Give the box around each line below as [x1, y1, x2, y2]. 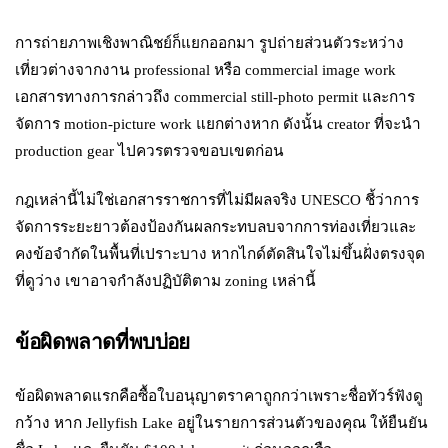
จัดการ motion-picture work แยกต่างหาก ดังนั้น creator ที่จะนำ [15, 114, 422, 132]
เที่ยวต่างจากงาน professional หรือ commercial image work [15, 60, 397, 78]
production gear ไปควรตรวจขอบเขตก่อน [15, 141, 285, 159]
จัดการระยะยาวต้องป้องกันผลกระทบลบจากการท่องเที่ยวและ [15, 218, 417, 236]
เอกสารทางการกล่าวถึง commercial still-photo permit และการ [15, 87, 416, 105]
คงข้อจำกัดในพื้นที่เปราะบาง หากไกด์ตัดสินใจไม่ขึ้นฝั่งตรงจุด [15, 245, 426, 263]
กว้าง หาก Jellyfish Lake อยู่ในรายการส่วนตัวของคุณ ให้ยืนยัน [15, 414, 429, 432]
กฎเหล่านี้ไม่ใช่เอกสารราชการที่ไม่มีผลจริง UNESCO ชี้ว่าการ [15, 191, 420, 209]
